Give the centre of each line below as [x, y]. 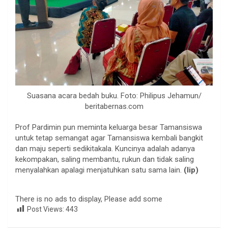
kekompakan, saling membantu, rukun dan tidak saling [105, 159]
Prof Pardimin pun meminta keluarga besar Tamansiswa [109, 127]
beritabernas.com [114, 106]
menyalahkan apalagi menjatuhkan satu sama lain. [99, 170]
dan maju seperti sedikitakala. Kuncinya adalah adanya [105, 148]
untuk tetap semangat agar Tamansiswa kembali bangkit [109, 138]
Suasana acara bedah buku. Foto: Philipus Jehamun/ [114, 95]
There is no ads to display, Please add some [89, 199]
